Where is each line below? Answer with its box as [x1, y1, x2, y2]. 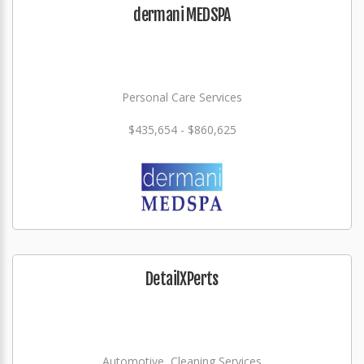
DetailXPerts [145, 269, 219, 289]
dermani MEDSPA [133, 5, 231, 25]
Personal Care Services [122, 89, 242, 105]
